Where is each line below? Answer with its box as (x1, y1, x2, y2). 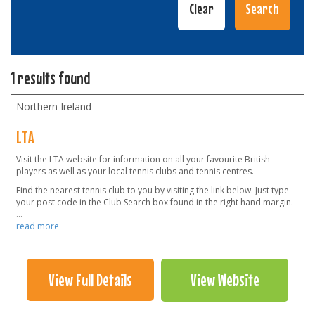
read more (16, 219, 59, 232)
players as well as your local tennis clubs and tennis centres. (16, 165, 254, 177)
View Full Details (49, 270, 132, 290)
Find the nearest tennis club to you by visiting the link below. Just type (16, 184, 289, 196)
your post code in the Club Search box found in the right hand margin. (16, 195, 293, 208)
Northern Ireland (16, 99, 91, 113)
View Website (190, 270, 259, 290)
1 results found (11, 67, 90, 88)
